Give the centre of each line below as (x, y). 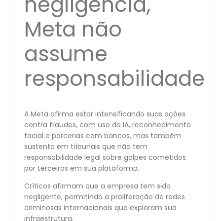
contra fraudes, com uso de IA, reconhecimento (108, 125)
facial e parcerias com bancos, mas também (103, 135)
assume (66, 54)
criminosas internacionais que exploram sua (100, 207)
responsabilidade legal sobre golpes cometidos (105, 157)
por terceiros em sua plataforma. (82, 168)
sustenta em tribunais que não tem (86, 146)
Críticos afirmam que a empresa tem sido (97, 186)
